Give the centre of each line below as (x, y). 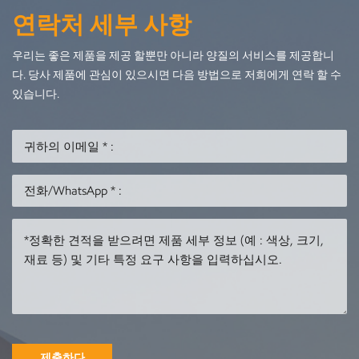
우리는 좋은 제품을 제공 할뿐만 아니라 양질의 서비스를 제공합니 (173, 56)
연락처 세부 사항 (102, 24)
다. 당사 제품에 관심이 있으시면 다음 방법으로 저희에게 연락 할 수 (177, 75)
